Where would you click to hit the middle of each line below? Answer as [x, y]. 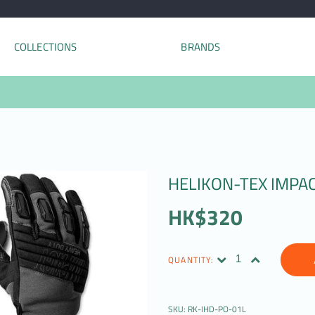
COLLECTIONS [45, 47]
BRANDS [201, 47]
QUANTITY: [191, 259]
